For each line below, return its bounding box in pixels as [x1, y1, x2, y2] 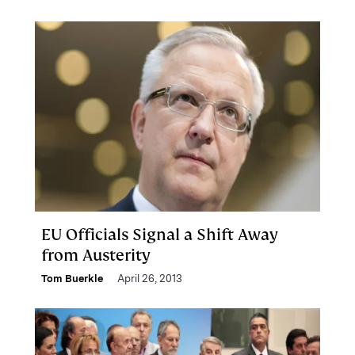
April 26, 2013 [117, 273, 182, 284]
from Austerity [41, 245, 151, 265]
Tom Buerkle [41, 273, 103, 284]
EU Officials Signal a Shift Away [41, 224, 278, 245]
